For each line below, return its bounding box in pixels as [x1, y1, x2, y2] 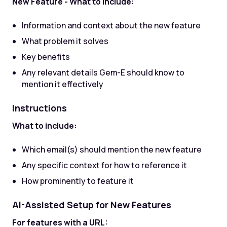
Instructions [12, 102, 67, 115]
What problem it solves [22, 35, 109, 47]
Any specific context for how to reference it [22, 159, 187, 171]
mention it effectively [22, 78, 104, 90]
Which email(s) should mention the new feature [22, 143, 202, 155]
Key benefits [22, 51, 70, 62]
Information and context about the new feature [22, 19, 201, 31]
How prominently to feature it [22, 175, 134, 186]
